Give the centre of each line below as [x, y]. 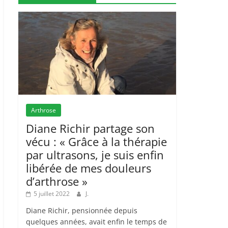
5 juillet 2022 [52, 193]
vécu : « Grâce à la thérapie [96, 141]
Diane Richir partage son [90, 128]
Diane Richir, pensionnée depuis [82, 210]
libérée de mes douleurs [89, 168]
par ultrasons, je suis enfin [95, 154]
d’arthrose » [57, 181]
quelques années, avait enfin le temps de [96, 221]
